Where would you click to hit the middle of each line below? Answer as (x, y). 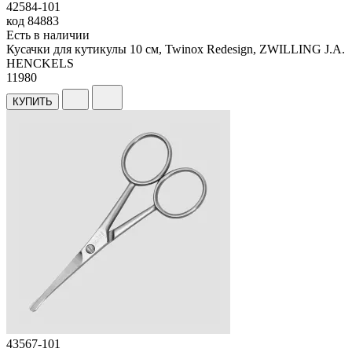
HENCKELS (40, 63)
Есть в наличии (48, 35)
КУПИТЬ (33, 101)
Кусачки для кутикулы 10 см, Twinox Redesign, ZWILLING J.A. (176, 49)
